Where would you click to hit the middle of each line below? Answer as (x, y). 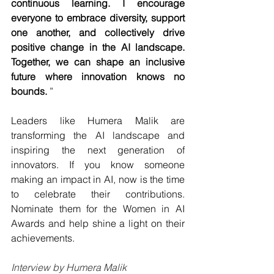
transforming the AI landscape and (98, 135)
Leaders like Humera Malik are (98, 120)
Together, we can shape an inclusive (98, 62)
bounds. (29, 91)
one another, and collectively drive (98, 32)
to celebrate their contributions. (98, 194)
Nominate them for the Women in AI (98, 209)
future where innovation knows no (98, 76)
